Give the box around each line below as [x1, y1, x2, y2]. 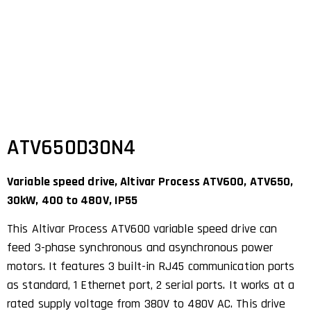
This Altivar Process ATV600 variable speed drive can [7, 220, 278, 237]
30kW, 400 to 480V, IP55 [7, 192, 138, 208]
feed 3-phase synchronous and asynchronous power [7, 239, 273, 255]
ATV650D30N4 [7, 133, 136, 162]
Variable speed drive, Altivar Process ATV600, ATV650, [7, 173, 294, 190]
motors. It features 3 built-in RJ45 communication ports [7, 258, 295, 274]
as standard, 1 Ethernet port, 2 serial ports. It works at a [7, 276, 294, 293]
